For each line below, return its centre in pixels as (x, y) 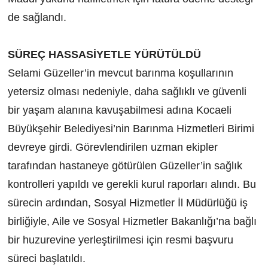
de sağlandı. (37, 18)
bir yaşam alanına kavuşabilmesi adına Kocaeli (119, 110)
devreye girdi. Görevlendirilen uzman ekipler (112, 147)
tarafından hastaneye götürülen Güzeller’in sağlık (125, 166)
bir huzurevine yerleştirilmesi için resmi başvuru (120, 240)
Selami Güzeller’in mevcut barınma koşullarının (120, 73)
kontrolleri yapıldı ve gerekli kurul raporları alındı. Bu (132, 185)
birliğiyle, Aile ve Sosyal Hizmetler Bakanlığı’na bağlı (132, 222)
